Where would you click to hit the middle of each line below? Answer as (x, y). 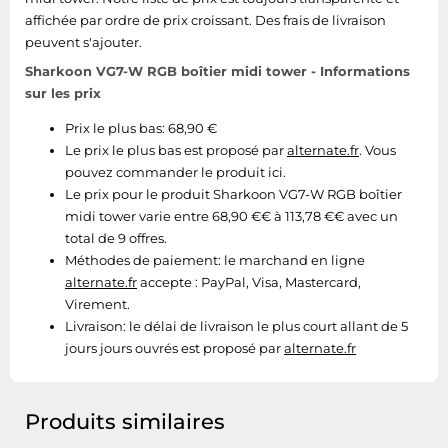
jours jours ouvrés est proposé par (174, 348)
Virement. (97, 304)
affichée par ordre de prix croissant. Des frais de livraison (205, 20)
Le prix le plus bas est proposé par (176, 150)
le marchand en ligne (293, 260)
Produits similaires (125, 422)
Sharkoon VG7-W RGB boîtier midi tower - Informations (217, 71)
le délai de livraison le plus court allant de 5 (267, 326)
